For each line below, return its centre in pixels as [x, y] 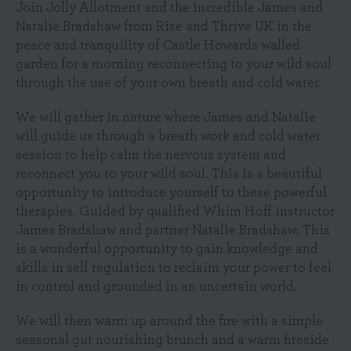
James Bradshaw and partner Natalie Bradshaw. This [173, 230]
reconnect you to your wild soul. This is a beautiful [169, 174]
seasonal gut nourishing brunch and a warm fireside [172, 340]
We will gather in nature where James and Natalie [166, 118]
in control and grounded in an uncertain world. [156, 287]
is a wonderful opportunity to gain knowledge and [167, 249]
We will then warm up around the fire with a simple [169, 321]
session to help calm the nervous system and [151, 155]
